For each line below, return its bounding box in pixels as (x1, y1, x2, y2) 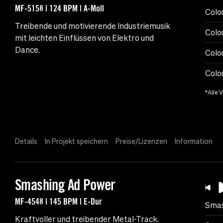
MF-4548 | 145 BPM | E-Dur (15, 196, 102, 207)
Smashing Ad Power (15, 176, 115, 194)
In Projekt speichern (45, 137, 108, 146)
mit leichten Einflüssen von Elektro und (15, 33, 154, 43)
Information (175, 137, 213, 146)
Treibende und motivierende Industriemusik (15, 21, 170, 31)
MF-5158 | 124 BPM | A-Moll (15, 2, 104, 14)
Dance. (15, 45, 40, 55)
